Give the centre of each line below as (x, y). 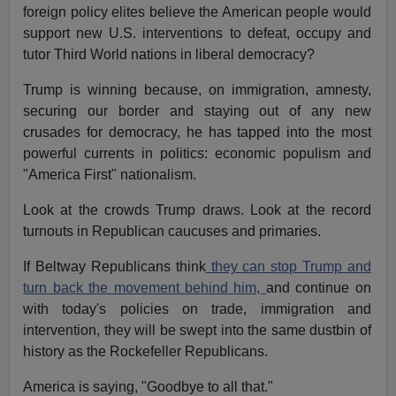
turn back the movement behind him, (145, 288)
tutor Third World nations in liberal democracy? (169, 55)
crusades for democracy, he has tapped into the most (197, 133)
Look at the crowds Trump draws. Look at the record (197, 210)
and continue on (318, 288)
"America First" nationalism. (110, 175)
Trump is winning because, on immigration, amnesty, (197, 90)
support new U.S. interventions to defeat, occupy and (197, 34)
